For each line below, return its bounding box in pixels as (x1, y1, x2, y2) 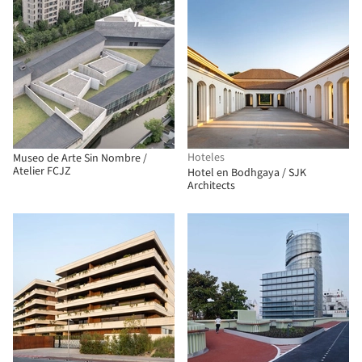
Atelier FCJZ (13, 163, 71, 179)
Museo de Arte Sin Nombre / (13, 150, 147, 166)
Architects (187, 178, 235, 194)
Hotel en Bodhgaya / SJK (187, 165, 306, 181)
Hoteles (187, 149, 225, 166)
